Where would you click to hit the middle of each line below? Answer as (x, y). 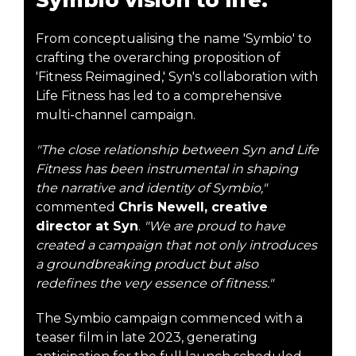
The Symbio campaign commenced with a (169, 318)
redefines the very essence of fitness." (155, 283)
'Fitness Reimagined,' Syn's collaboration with (177, 76)
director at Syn (87, 226)
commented (77, 207)
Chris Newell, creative (193, 207)
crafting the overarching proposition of (158, 57)
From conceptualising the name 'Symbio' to (174, 38)
